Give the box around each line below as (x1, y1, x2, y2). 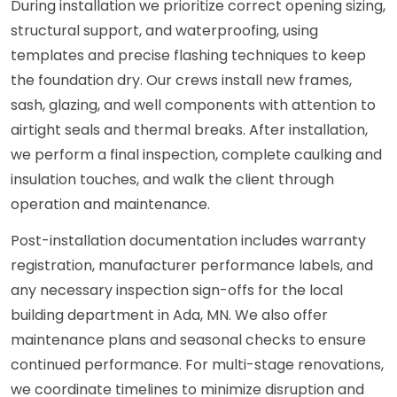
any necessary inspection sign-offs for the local (11, 280, 343, 301)
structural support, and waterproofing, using (11, 20, 318, 42)
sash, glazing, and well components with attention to (11, 95, 376, 116)
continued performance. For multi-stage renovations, (11, 354, 384, 376)
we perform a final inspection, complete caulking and (11, 144, 382, 166)
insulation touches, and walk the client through (11, 169, 334, 191)
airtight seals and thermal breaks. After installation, (11, 120, 368, 141)
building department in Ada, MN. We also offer (11, 305, 328, 326)
